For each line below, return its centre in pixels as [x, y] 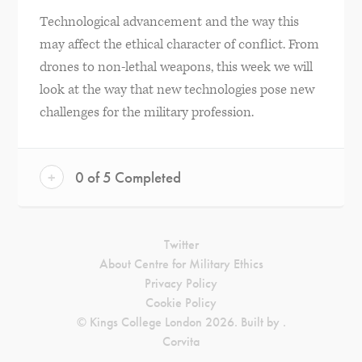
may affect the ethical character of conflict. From [179, 45]
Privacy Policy [181, 284]
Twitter [181, 245]
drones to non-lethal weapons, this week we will [176, 67]
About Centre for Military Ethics [181, 264]
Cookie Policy [181, 303]
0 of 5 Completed [126, 178]
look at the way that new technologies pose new [177, 90]
